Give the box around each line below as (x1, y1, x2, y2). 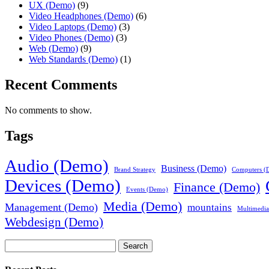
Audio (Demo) (5, 156, 109, 176)
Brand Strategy (114, 166, 156, 174)
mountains (187, 202, 232, 214)
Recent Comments (5, 77, 117, 93)
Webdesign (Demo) (5, 215, 103, 230)
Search (123, 241, 148, 251)
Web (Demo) (29, 43, 78, 54)
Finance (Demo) (174, 180, 260, 195)
